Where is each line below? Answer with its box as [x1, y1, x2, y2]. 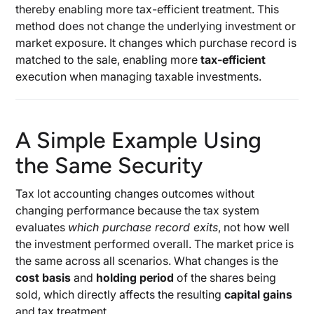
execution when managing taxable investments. [15, 69, 262, 83]
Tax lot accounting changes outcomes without [15, 186, 255, 200]
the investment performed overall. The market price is [15, 237, 294, 251]
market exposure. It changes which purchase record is [15, 36, 297, 50]
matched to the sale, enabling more [15, 53, 201, 67]
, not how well [218, 220, 290, 234]
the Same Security [15, 152, 203, 179]
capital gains [224, 287, 293, 301]
